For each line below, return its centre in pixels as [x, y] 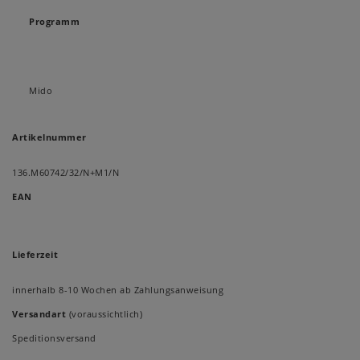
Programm [54, 22]
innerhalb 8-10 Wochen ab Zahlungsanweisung [118, 290]
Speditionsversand [54, 338]
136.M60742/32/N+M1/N [65, 173]
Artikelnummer [49, 137]
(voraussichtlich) [104, 314]
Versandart [39, 314]
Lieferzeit [35, 255]
